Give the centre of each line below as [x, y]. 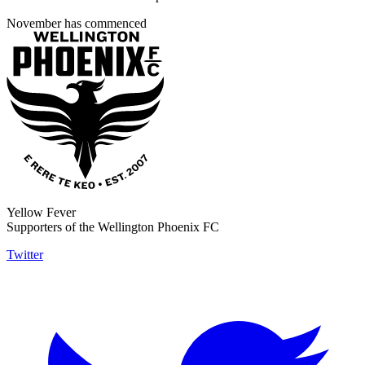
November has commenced [78, 24]
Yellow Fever [41, 213]
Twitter [25, 255]
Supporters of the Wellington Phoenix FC [113, 227]
